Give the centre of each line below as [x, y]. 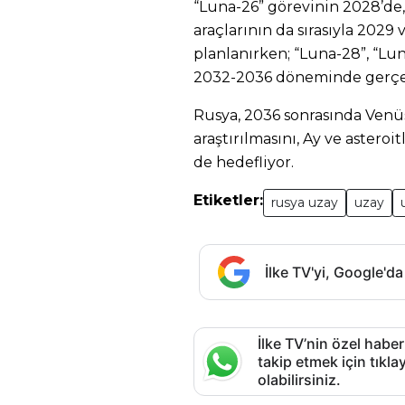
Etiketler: [228, 200]
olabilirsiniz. [299, 380]
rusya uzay [305, 202]
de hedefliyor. [244, 162]
